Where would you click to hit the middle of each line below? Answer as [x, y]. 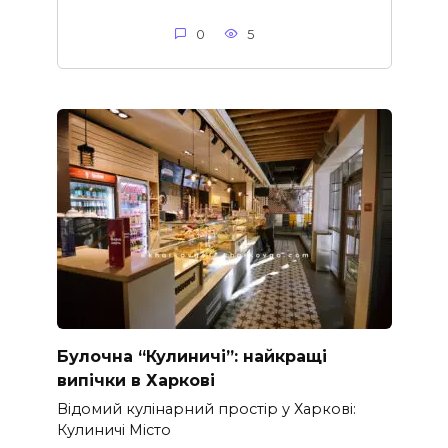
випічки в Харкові [135, 380]
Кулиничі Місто [113, 430]
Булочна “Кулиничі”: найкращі [191, 356]
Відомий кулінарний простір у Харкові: [206, 409]
